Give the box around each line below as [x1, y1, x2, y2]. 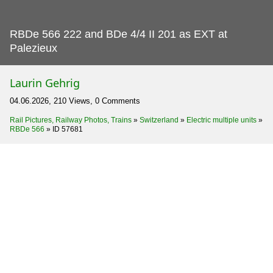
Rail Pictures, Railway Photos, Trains [10, 115, 132, 124]
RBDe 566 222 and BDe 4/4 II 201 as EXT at [10, 27, 227, 40]
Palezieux [10, 41, 57, 54]
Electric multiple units [186, 115, 257, 124]
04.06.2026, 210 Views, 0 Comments [10, 96, 140, 105]
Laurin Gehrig [10, 75, 80, 90]
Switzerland [140, 115, 179, 124]
